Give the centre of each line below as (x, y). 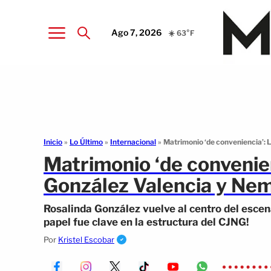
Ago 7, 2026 (137, 32)
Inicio (53, 142)
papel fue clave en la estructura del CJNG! (146, 222)
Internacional (133, 142)
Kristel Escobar (86, 240)
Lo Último (86, 142)
